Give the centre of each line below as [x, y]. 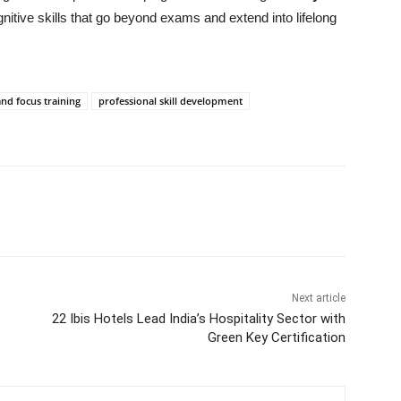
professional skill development [171, 100]
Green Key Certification [276, 337]
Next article [318, 298]
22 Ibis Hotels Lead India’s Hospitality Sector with [198, 318]
